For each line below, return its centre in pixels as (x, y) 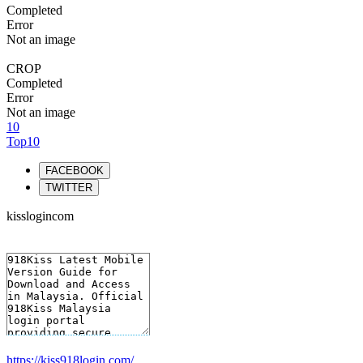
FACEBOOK (75, 171)
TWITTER (69, 188)
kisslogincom (40, 216)
